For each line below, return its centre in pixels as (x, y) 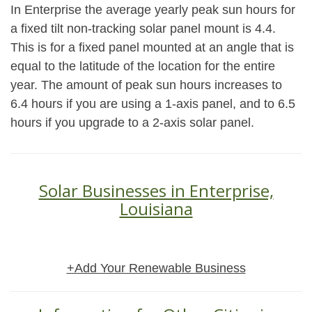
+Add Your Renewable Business (156, 268)
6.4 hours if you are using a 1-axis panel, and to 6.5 (153, 104)
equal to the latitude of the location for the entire (143, 66)
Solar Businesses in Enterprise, (156, 190)
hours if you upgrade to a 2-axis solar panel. (132, 123)
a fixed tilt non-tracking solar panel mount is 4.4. (143, 29)
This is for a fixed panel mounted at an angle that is (152, 47)
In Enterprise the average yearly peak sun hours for (153, 10)
